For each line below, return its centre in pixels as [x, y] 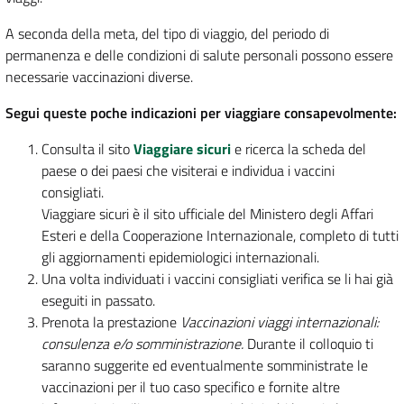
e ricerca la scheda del [298, 149]
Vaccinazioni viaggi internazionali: [280, 322]
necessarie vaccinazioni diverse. [99, 77]
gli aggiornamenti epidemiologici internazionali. [180, 257]
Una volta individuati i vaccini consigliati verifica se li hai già [217, 279]
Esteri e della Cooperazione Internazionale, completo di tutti [220, 236]
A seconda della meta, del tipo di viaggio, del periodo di [167, 34]
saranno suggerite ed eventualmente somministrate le [205, 366]
